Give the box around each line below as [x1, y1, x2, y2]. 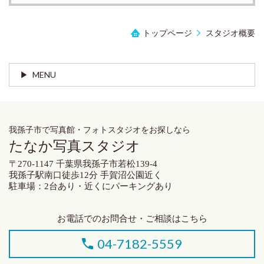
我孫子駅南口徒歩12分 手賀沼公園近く [9, 170, 162, 180]
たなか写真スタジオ [9, 138, 140, 154]
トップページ [142, 28, 192, 38]
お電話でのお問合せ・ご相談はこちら [57, 212, 207, 223]
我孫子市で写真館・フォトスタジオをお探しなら [9, 125, 190, 134]
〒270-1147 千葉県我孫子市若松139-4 [9, 159, 157, 169]
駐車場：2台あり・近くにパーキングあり [9, 181, 173, 191]
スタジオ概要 [206, 28, 255, 38]
